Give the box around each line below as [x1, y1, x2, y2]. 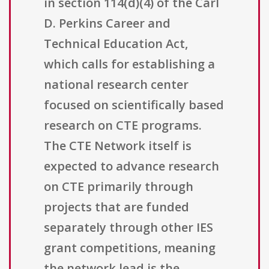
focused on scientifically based [44, 97, 224, 113]
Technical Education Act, [44, 35, 188, 52]
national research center [44, 76, 189, 93]
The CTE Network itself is [44, 138, 192, 154]
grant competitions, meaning [44, 240, 216, 256]
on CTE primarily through [44, 178, 193, 195]
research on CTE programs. [44, 117, 202, 134]
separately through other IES [44, 219, 213, 236]
